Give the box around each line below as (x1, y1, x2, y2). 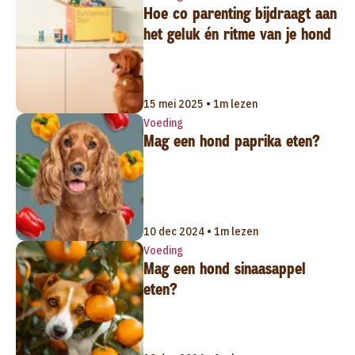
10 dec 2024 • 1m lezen (143, 223, 258, 239)
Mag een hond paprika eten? (143, 131, 320, 152)
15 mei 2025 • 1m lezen (143, 97, 258, 112)
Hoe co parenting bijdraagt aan (143, 3, 337, 25)
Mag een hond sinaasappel (143, 258, 306, 279)
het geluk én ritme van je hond (143, 24, 331, 45)
